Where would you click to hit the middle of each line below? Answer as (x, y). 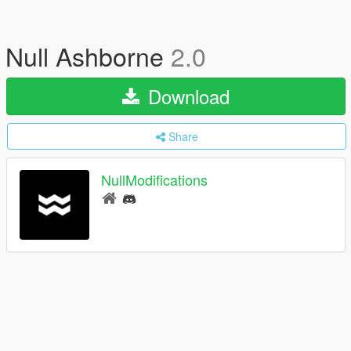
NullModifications (154, 180)
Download (186, 96)
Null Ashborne (88, 56)
